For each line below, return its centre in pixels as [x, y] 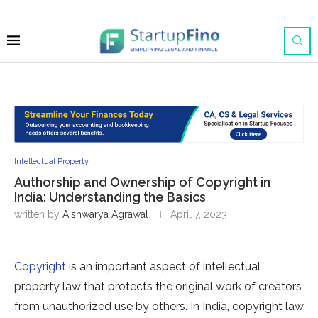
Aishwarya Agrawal [105, 215]
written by [38, 215]
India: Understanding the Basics [110, 197]
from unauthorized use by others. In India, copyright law [159, 307]
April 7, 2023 [199, 215]
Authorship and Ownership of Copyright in [142, 182]
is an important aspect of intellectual [163, 267]
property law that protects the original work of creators [158, 287]
